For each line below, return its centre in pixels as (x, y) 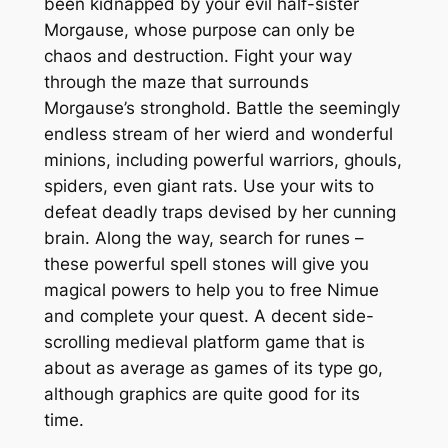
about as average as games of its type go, (213, 368)
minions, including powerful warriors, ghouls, (222, 160)
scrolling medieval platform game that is (204, 342)
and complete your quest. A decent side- (208, 316)
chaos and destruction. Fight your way (197, 56)
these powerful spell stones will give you (206, 264)
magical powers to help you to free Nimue (211, 290)
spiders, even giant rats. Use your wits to (208, 186)
